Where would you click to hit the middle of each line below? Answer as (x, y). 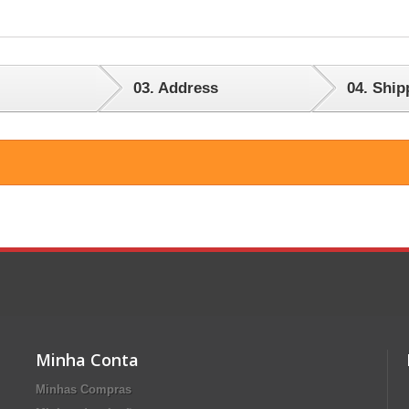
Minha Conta (87, 360)
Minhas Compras (84, 389)
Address (186, 88)
